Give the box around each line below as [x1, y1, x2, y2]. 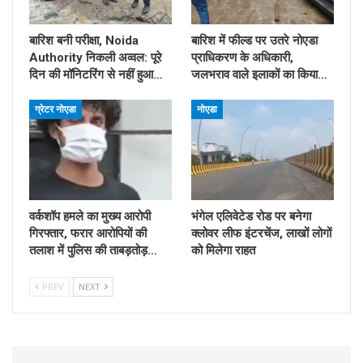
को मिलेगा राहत [191, 242, 255, 258]
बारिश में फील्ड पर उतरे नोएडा [191, 33, 318, 49]
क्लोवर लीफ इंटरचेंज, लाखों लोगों [191, 225, 331, 241]
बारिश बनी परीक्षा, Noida [29, 33, 139, 49]
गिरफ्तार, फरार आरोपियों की [29, 225, 147, 241]
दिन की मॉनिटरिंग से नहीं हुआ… [29, 67, 163, 83]
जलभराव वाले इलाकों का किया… [191, 67, 327, 83]
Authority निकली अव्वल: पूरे [29, 50, 162, 66]
